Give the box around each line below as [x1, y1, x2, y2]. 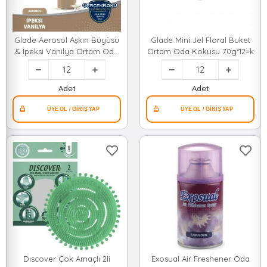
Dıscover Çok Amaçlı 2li [23, 254, 110, 263]
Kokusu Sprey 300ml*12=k [19, 58, 114, 67]
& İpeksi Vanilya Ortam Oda [15, 46, 119, 56]
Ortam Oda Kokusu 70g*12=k [147, 46, 254, 56]
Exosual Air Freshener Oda [151, 254, 250, 263]
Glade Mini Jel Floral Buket [150, 35, 250, 45]
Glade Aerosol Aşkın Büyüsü [14, 35, 119, 45]
